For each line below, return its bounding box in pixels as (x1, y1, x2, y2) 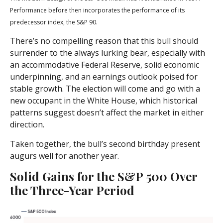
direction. (10, 119, 44, 130)
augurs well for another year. (10, 150, 119, 162)
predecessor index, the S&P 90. (10, 18, 98, 27)
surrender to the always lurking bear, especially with (10, 47, 205, 59)
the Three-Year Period (10, 182, 134, 199)
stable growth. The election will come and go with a (10, 83, 200, 95)
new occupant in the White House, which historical (10, 95, 197, 107)
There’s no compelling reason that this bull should (10, 35, 198, 47)
